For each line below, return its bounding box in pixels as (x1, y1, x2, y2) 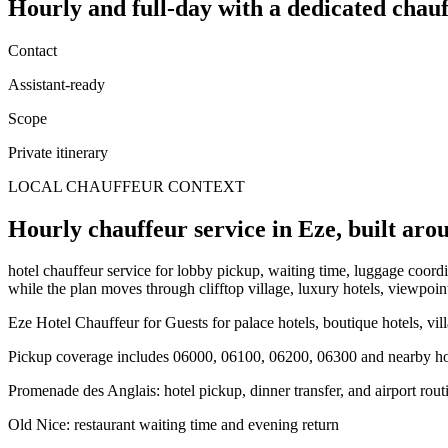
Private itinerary (8, 143, 108, 161)
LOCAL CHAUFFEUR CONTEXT (8, 177, 245, 195)
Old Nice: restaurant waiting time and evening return (8, 416, 339, 434)
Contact (8, 41, 57, 59)
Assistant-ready (8, 75, 105, 93)
